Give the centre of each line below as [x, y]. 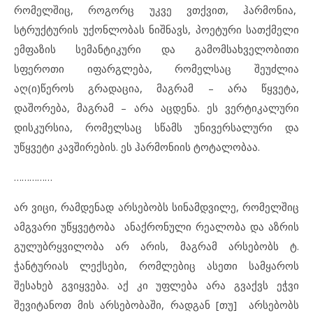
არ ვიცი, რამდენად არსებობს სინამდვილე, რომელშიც [156, 206]
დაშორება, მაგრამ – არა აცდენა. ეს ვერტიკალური [156, 107]
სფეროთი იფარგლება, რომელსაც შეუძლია [156, 68]
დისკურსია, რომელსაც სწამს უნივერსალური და [156, 127]
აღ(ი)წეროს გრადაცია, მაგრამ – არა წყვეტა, [156, 88]
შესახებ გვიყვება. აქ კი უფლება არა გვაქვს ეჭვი [156, 285]
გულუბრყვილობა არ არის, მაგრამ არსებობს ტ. [156, 246]
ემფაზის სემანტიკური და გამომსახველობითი [156, 49]
